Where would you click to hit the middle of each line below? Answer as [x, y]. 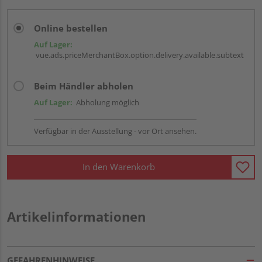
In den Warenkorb [119, 167]
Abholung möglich [106, 102]
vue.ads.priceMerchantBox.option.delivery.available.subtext [139, 55]
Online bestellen [71, 28]
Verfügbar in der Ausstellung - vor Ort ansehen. [115, 131]
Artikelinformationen [76, 216]
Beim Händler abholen [84, 86]
